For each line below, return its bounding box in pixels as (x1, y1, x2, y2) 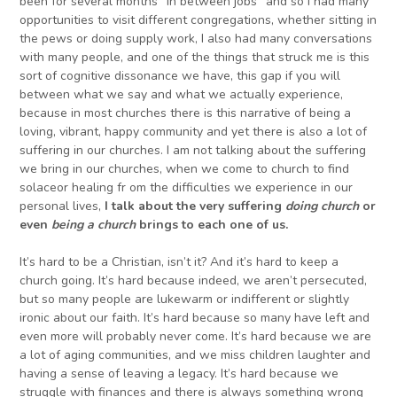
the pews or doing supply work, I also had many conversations (19, 30, 373, 48)
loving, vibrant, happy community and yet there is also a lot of (19, 123, 368, 141)
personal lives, (19, 198, 105, 215)
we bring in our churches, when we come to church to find (19, 160, 350, 178)
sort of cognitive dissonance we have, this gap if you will (19, 67, 341, 85)
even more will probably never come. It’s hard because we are (19, 328, 372, 346)
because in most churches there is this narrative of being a (19, 105, 352, 122)
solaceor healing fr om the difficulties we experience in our (19, 179, 354, 197)
